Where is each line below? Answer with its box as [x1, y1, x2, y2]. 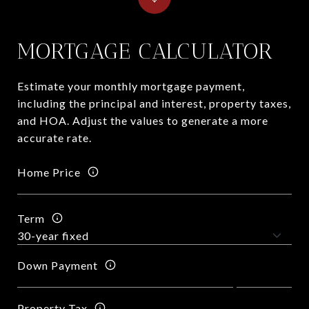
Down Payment [17, 258, 98, 272]
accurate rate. [17, 131, 92, 144]
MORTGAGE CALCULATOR [17, 38, 273, 64]
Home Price [17, 165, 81, 179]
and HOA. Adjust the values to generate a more [17, 114, 268, 127]
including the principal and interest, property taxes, [17, 97, 291, 110]
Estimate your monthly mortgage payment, [17, 79, 245, 92]
